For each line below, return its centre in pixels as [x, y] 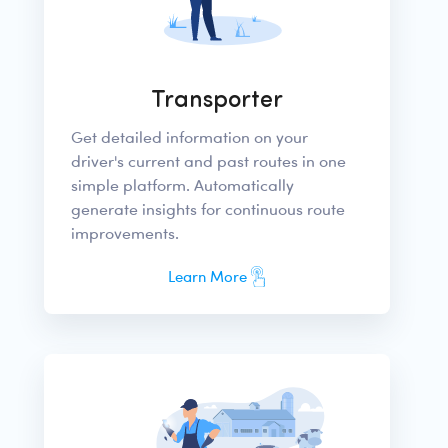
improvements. [124, 232]
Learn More [208, 275]
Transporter [216, 100]
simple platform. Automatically [182, 184]
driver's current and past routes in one [208, 160]
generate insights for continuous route [207, 208]
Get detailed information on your [189, 136]
